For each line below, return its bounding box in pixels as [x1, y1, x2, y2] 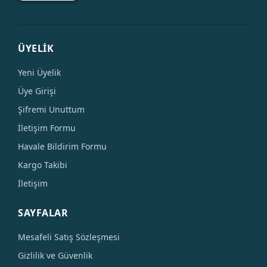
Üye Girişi [18, 85, 56, 97]
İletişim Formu [18, 122, 76, 133]
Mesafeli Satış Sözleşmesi [18, 231, 120, 243]
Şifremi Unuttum [18, 104, 85, 115]
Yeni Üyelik [18, 67, 61, 78]
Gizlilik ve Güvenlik [18, 250, 92, 261]
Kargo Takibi [18, 159, 67, 170]
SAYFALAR [18, 206, 68, 219]
